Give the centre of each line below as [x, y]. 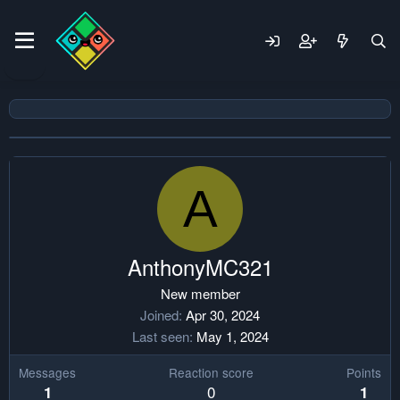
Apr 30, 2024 [223, 315]
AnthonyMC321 [200, 267]
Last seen [160, 336]
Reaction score [211, 372]
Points [364, 372]
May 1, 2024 [232, 336]
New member [200, 293]
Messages [47, 372]
